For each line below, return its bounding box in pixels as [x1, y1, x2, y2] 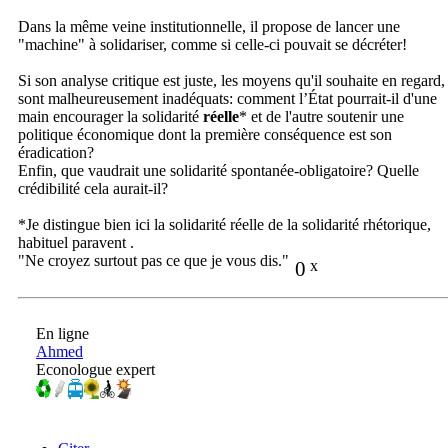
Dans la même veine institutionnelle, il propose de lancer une [18, 18, 400, 36]
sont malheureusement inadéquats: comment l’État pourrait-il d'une [18, 90, 437, 108]
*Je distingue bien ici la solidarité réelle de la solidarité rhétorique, [18, 216, 431, 234]
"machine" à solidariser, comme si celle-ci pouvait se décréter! [18, 36, 407, 54]
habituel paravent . [18, 234, 134, 252]
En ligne [36, 325, 89, 343]
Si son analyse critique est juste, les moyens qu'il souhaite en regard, [18, 72, 445, 90]
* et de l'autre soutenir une [239, 108, 404, 126]
